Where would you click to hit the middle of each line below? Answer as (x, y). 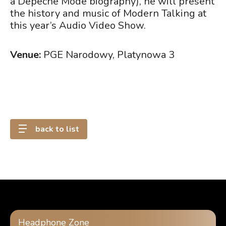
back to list (57, 129)
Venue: (25, 55)
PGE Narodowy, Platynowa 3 (108, 55)
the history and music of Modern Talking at (108, 13)
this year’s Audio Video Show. (78, 25)
